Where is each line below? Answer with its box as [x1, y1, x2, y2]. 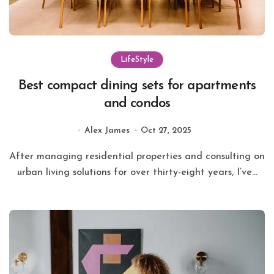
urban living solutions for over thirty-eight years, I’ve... [17, 167, 257, 177]
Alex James [84, 125, 130, 135]
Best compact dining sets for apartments [18, 78, 256, 93]
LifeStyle [120, 55, 154, 64]
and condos [103, 96, 171, 111]
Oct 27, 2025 [140, 125, 191, 135]
